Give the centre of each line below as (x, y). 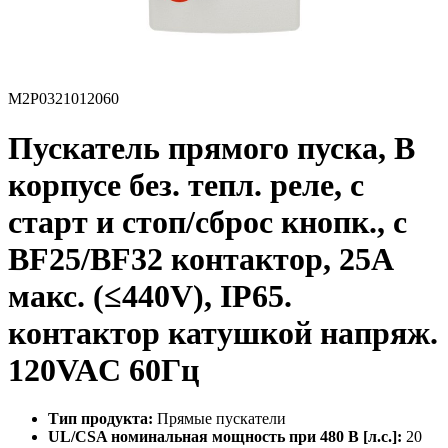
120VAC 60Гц (103, 369)
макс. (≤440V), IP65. (150, 295)
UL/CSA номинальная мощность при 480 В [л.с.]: (225, 437)
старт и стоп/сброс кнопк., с (207, 221)
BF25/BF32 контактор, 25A (200, 258)
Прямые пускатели (219, 419)
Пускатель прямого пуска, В (211, 147)
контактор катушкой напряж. (223, 332)
